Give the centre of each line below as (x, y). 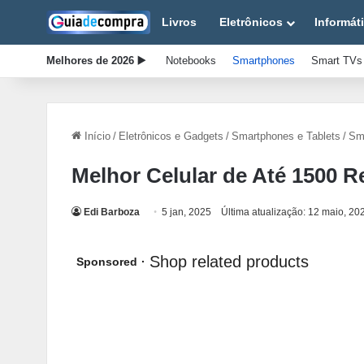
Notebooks (191, 61)
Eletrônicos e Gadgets (171, 136)
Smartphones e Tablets (286, 136)
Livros (179, 22)
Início (96, 136)
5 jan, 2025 (186, 212)
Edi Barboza (112, 212)
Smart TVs (337, 61)
